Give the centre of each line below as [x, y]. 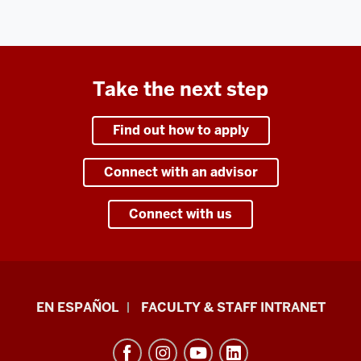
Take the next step [180, 89]
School [44, 303]
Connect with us [180, 214]
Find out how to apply [180, 130]
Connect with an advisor [180, 172]
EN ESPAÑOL [77, 307]
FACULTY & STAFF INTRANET [233, 307]
